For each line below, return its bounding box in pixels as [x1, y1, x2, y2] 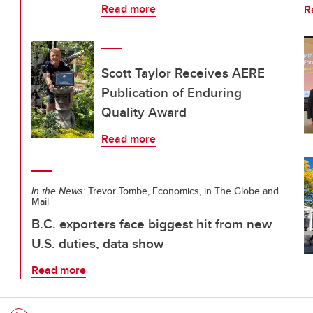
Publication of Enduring [101, 82, 242, 102]
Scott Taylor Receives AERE [101, 63, 265, 82]
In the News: [31, 184, 85, 198]
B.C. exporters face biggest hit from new [31, 214, 272, 233]
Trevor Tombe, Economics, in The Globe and [85, 184, 279, 198]
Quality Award [101, 102, 187, 122]
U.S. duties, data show [31, 233, 163, 253]
